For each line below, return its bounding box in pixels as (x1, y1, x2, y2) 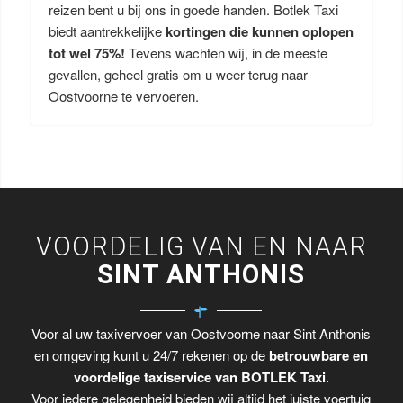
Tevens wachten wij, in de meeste (128, 43, 327, 62)
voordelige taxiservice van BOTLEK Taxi (73, 367, 326, 388)
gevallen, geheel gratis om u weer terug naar (48, 65, 308, 84)
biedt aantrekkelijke (48, 22, 166, 40)
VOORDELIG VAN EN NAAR (35, 231, 367, 262)
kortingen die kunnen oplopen (165, 22, 354, 41)
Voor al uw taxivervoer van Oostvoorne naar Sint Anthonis (31, 324, 372, 344)
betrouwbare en (269, 345, 369, 366)
